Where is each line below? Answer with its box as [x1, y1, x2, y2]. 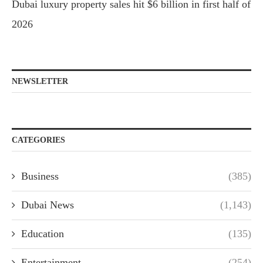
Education [21, 227, 64, 240]
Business [21, 170, 59, 182]
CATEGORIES [12, 135, 65, 144]
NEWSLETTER [12, 76, 68, 86]
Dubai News [21, 198, 74, 211]
